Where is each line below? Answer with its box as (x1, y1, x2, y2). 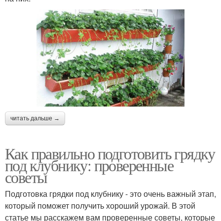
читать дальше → (10, 114, 60, 122)
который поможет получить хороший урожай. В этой (5, 199, 195, 211)
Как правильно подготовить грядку (5, 142, 215, 164)
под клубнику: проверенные (5, 154, 173, 176)
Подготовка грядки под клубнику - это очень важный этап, (5, 187, 216, 199)
